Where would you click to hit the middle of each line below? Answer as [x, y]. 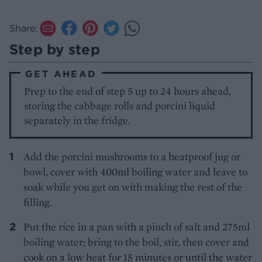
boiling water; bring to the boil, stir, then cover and [136, 242]
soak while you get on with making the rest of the [133, 187]
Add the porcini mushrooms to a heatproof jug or [132, 157]
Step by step [55, 49]
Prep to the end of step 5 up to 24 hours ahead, [128, 91]
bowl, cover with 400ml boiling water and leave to [135, 172]
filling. [38, 202]
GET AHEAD [61, 74]
